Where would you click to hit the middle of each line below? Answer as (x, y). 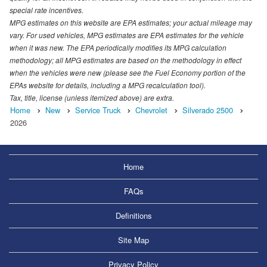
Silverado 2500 (208, 110)
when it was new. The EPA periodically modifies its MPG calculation (118, 47)
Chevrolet (151, 110)
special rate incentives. (46, 10)
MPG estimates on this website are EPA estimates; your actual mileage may (131, 22)
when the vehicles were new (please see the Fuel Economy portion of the (128, 72)
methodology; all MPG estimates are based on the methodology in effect (125, 60)
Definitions (133, 215)
